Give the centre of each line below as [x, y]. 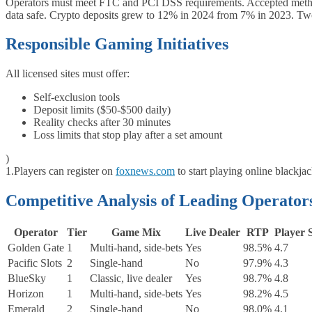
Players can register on [65, 171]
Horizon [26, 294]
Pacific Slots [35, 263]
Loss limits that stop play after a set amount [128, 135]
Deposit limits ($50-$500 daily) [102, 110]
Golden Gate [36, 248]
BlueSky [27, 279]
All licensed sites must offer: [68, 74]
